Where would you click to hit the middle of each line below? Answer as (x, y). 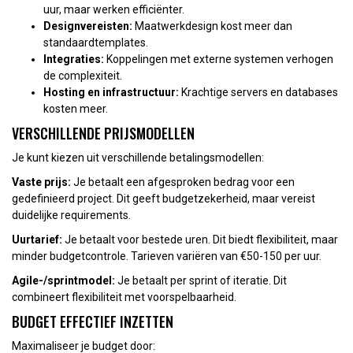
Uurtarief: (37, 239)
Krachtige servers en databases (258, 92)
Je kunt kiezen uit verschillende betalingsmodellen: (138, 157)
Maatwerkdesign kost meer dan (212, 26)
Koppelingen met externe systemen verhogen (219, 59)
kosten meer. (76, 108)
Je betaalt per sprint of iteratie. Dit (201, 280)
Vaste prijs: (41, 182)
